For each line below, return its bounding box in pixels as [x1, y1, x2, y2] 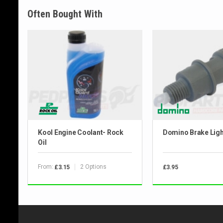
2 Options [80, 163, 107, 171]
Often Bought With [27, 8, 103, 20]
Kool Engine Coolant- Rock [38, 128, 123, 136]
